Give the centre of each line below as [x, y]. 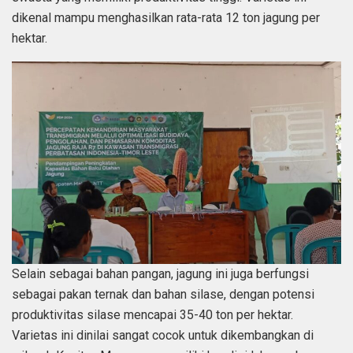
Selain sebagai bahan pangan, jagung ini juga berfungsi [160, 274]
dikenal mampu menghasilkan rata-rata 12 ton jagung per [166, 17]
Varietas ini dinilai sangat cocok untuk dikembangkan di [163, 336]
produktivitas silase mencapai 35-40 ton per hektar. [152, 315]
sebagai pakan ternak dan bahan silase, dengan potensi [163, 295]
